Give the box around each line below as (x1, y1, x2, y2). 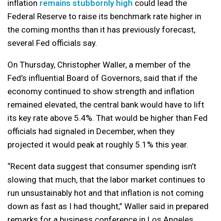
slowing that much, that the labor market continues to (7, 175, 205, 184)
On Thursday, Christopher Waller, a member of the (7, 60, 190, 70)
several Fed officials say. (7, 38, 97, 48)
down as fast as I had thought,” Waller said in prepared (7, 201, 209, 211)
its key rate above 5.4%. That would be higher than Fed (7, 113, 208, 123)
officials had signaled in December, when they (7, 126, 175, 136)
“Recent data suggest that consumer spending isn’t (7, 161, 196, 171)
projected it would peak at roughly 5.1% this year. (7, 140, 188, 149)
